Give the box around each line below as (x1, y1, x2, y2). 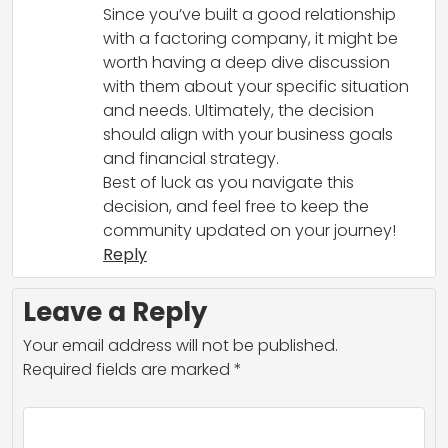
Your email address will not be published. (23, 334, 338, 358)
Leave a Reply (23, 294, 207, 331)
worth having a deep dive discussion (103, 51, 390, 75)
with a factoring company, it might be (103, 27, 398, 51)
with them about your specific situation (103, 75, 409, 99)
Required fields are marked (23, 358, 234, 382)
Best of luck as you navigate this (103, 171, 354, 195)
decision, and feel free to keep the (103, 195, 369, 219)
